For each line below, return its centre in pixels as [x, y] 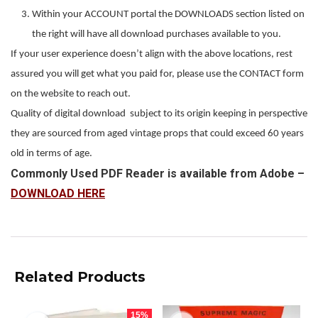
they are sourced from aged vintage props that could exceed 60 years [157, 134]
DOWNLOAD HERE [58, 193]
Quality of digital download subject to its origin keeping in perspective [159, 114]
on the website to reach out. [71, 94]
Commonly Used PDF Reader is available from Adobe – [158, 174]
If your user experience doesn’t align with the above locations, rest [152, 54]
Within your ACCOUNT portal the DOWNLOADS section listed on [168, 15]
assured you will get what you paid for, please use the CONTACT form [157, 74]
